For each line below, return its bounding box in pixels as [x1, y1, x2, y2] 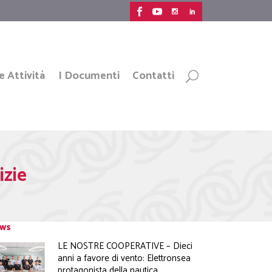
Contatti [132, 67, 175, 85]
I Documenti [58, 67, 120, 85]
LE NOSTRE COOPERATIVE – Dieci [58, 239, 193, 254]
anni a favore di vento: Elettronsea [58, 251, 191, 266]
